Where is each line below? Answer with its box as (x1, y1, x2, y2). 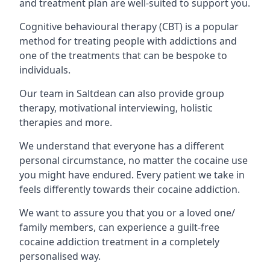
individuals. (19, 63, 73, 77)
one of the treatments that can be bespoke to (19, 49, 227, 62)
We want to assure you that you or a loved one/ (19, 206, 235, 219)
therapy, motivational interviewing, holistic (19, 101, 213, 115)
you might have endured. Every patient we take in (19, 168, 245, 181)
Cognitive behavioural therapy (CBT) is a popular (19, 20, 239, 33)
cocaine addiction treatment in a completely (19, 235, 219, 248)
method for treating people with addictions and (19, 34, 237, 48)
